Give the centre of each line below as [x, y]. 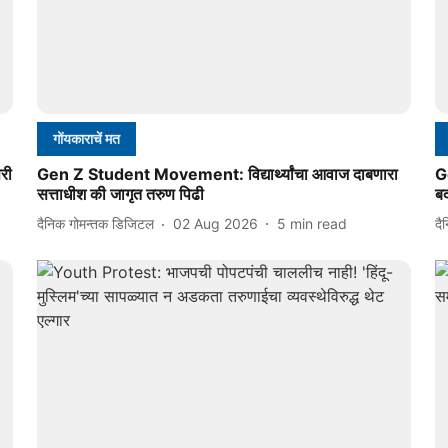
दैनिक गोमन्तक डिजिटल [95, 224]
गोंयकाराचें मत [86, 138]
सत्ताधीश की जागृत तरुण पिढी [120, 193]
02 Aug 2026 [215, 224]
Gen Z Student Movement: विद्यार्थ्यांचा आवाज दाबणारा [217, 173]
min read [318, 224]
